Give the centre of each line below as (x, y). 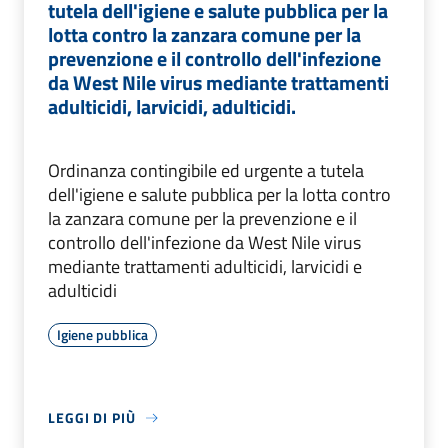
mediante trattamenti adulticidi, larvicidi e (205, 267)
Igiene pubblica (102, 335)
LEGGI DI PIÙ (92, 418)
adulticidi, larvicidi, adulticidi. (172, 107)
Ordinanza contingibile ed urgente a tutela (206, 171)
